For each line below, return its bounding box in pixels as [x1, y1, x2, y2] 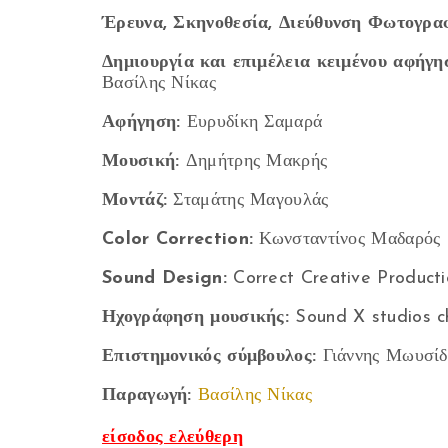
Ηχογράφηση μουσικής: [102, 308, 290, 327]
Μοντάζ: [102, 191, 168, 210]
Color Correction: [102, 230, 254, 249]
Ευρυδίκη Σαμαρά [180, 113, 323, 132]
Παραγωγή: [102, 386, 192, 405]
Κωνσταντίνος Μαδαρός [253, 230, 441, 249]
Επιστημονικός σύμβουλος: [102, 347, 317, 366]
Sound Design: [102, 269, 227, 288]
